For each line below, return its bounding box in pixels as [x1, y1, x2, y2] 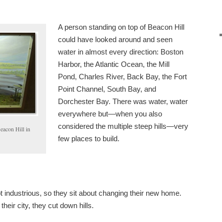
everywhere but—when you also [58, 110, 163, 118]
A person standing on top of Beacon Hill [58, 23, 185, 32]
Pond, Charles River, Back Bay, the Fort [58, 72, 187, 81]
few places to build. [58, 134, 120, 143]
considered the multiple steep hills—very [58, 122, 189, 131]
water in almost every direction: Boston [58, 48, 184, 56]
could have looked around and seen [58, 35, 173, 44]
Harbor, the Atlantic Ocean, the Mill [58, 60, 170, 69]
